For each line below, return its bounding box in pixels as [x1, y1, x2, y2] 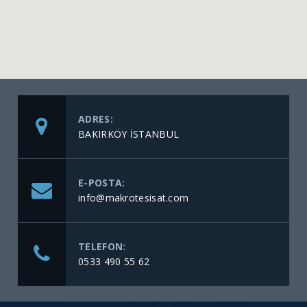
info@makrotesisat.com [78, 191, 189, 205]
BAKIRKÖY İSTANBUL [78, 127, 180, 141]
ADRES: [78, 112, 113, 126]
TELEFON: [78, 240, 126, 254]
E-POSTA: [78, 176, 125, 190]
